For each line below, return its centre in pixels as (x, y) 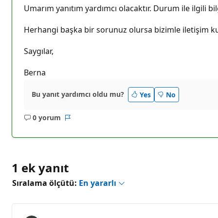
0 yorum (46, 118)
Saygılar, (39, 51)
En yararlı (99, 183)
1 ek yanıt (40, 167)
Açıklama (57, 122)
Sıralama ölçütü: (45, 183)
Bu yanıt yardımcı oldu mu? (78, 94)
